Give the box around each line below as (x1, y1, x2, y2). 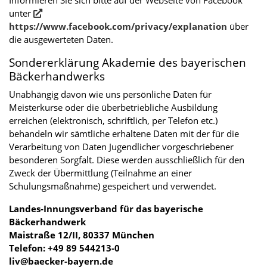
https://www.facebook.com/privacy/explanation (9, 20, 227, 32)
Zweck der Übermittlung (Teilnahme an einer (9, 166, 192, 179)
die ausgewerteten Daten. (9, 33, 113, 45)
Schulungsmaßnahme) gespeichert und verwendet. (9, 179, 219, 192)
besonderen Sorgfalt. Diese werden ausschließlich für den (9, 153, 244, 166)
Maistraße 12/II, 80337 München (9, 228, 154, 241)
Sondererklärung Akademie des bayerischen (9, 54, 246, 70)
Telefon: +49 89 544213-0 (9, 241, 120, 254)
